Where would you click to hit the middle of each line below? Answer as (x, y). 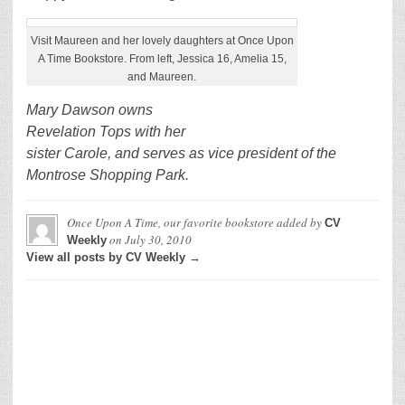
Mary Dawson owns (89, 110)
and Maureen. (162, 77)
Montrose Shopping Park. (108, 175)
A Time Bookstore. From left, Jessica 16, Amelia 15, (162, 59)
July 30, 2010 (158, 240)
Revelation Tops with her (106, 132)
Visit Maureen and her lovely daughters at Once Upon (162, 41)
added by (299, 222)
